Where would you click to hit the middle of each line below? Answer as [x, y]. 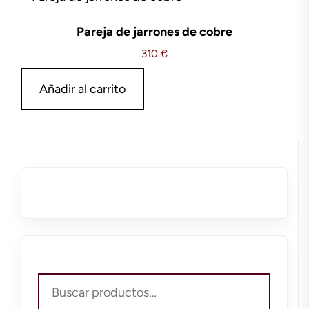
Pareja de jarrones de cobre [154, 32]
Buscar [53, 282]
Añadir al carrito [82, 89]
